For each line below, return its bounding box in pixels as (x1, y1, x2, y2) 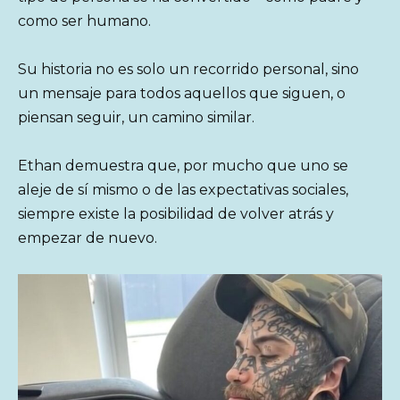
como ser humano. (18, 12, 151, 29)
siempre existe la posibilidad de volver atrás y (18, 204, 334, 222)
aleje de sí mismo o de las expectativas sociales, (18, 180, 348, 198)
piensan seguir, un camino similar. (18, 108, 254, 126)
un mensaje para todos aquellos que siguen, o (18, 84, 346, 102)
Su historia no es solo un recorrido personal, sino (18, 60, 359, 78)
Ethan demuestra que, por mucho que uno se (18, 156, 348, 174)
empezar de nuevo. (18, 229, 157, 246)
